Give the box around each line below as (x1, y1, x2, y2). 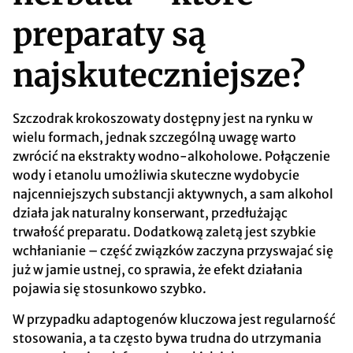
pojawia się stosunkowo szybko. (13, 281, 206, 297)
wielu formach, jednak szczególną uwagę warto (13, 129, 296, 146)
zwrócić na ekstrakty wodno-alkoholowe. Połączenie (13, 148, 330, 165)
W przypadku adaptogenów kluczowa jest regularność (13, 310, 336, 327)
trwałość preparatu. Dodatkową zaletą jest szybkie (13, 224, 316, 240)
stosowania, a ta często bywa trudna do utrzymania (13, 329, 321, 346)
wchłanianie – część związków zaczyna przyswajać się (13, 243, 333, 259)
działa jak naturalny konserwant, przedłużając (13, 205, 288, 221)
